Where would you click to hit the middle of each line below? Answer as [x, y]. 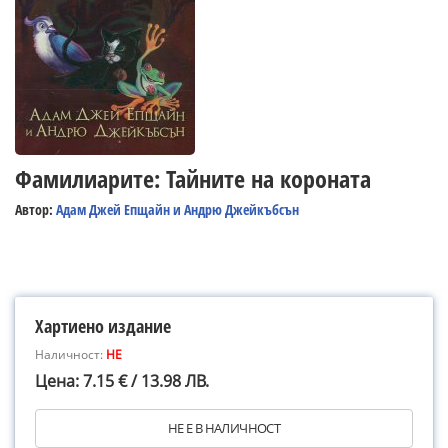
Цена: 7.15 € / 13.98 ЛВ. [122, 381]
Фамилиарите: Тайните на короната [193, 178]
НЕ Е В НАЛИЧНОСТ [224, 428]
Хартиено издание [103, 326]
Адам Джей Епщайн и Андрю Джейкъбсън [177, 209]
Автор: [35, 209]
